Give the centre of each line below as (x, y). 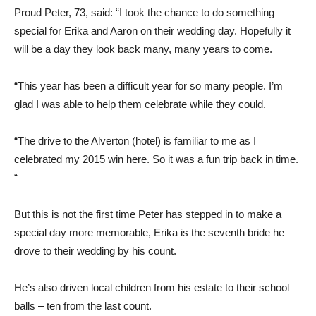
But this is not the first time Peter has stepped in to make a (148, 214)
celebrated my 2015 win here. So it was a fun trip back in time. (156, 159)
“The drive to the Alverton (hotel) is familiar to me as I (135, 140)
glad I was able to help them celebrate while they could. (140, 104)
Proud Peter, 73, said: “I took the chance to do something (144, 12)
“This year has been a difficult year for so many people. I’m (148, 85)
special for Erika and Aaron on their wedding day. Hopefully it (152, 30)
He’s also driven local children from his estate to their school (152, 287)
